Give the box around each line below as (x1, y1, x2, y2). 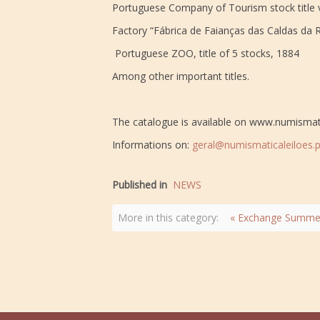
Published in (112, 178, 167, 191)
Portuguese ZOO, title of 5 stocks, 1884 (112, 46, 302, 60)
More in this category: (118, 211, 219, 224)
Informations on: (112, 138, 192, 151)
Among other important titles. (112, 69, 249, 83)
